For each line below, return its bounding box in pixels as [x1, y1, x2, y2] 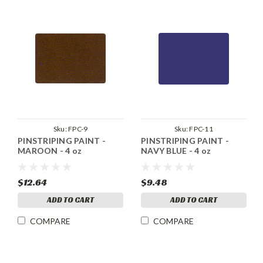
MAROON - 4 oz [18, 146, 82, 156]
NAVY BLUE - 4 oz [141, 146, 211, 156]
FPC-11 [189, 124, 213, 134]
